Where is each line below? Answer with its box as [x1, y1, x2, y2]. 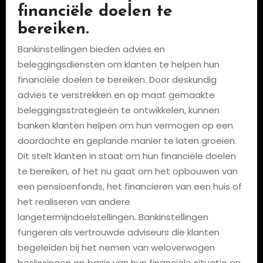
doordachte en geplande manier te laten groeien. [17, 134, 237, 147]
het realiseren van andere [17, 195, 130, 208]
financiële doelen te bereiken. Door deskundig [17, 73, 217, 86]
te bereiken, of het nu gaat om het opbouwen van [17, 165, 238, 177]
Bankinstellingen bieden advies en [17, 43, 165, 55]
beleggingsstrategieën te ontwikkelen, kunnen [17, 104, 220, 116]
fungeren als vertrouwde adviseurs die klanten [17, 226, 220, 238]
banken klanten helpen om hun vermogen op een [17, 119, 233, 131]
